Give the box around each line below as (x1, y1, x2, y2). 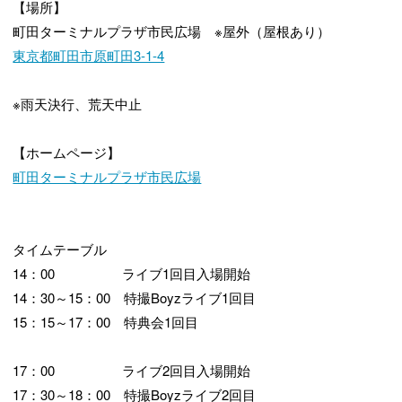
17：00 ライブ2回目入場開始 (13, 361, 251, 380)
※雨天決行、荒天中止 (13, 94, 143, 114)
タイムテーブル (13, 240, 108, 259)
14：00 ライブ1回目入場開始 (13, 264, 251, 284)
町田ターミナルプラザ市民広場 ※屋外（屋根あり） (13, 22, 331, 41)
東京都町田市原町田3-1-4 (13, 46, 165, 66)
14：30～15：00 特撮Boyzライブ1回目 (13, 288, 257, 308)
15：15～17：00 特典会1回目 (13, 312, 199, 332)
